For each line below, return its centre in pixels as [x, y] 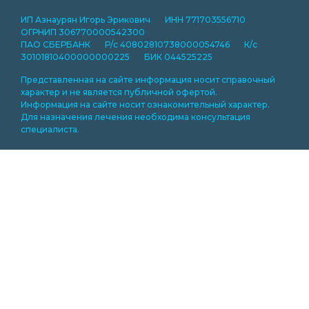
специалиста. [50, 129]
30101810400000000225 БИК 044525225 [117, 57]
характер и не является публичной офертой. [119, 92]
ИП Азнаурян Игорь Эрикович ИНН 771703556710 [140, 19]
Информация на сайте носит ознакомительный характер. [145, 104]
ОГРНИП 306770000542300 [83, 32]
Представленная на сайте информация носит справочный [148, 79]
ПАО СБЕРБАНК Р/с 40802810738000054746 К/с [139, 44]
